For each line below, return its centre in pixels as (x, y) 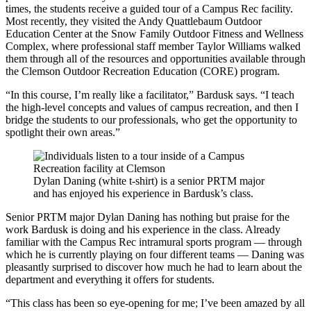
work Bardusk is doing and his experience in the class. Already (143, 229)
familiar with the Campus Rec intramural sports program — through (154, 242)
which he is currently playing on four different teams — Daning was (155, 254)
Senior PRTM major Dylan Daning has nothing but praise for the (148, 217)
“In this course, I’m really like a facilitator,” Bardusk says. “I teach (150, 94)
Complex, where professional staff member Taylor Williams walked (153, 46)
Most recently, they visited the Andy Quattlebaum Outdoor (134, 21)
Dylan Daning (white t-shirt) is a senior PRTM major (149, 180)
